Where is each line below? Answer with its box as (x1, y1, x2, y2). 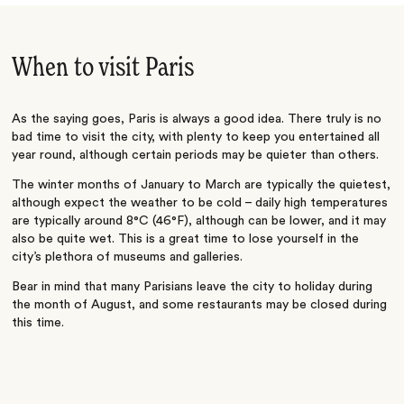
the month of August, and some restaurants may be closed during (12, 298, 388, 312)
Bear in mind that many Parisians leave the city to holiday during (12, 280, 373, 294)
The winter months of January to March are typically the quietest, (12, 179, 391, 192)
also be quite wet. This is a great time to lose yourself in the (12, 233, 360, 246)
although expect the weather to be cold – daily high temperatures (12, 197, 389, 210)
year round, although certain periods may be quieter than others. (12, 148, 383, 161)
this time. (12, 317, 65, 330)
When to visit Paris (12, 54, 195, 82)
